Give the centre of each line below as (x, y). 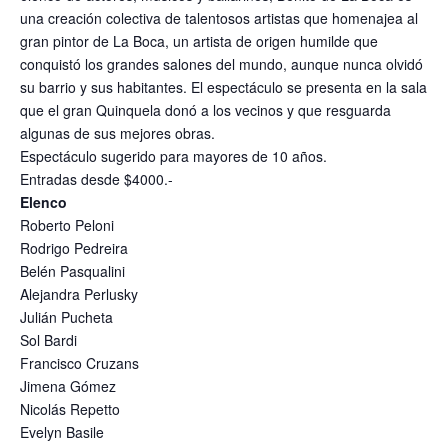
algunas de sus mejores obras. (117, 133)
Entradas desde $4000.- (96, 179)
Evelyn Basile (62, 432)
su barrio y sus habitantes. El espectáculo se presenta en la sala (223, 87)
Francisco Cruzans (79, 363)
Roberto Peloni (67, 225)
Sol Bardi (48, 340)
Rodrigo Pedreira (74, 248)
